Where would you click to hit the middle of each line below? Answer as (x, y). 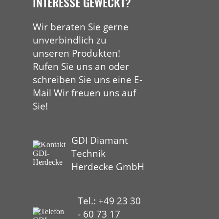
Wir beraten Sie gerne (81, 27)
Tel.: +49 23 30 (109, 201)
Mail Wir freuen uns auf (85, 93)
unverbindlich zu (70, 40)
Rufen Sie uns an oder (81, 66)
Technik (89, 153)
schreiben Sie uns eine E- (88, 80)
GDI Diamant (100, 140)
